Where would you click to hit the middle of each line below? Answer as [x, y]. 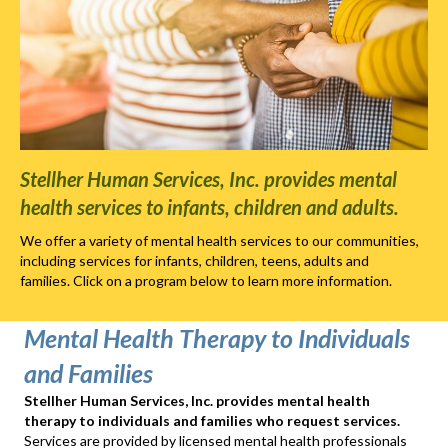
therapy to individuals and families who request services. [212, 421]
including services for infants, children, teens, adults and [194, 261]
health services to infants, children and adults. [209, 207]
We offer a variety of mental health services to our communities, [219, 241]
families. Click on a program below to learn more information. [206, 281]
